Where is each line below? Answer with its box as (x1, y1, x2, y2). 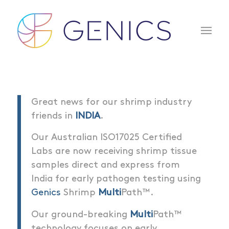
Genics (31, 188, 61, 197)
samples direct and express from (31, 161, 180, 170)
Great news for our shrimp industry (31, 97, 192, 106)
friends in (31, 111, 75, 120)
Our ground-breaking (31, 210, 130, 219)
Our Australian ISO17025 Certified (31, 133, 182, 142)
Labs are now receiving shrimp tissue (31, 147, 197, 156)
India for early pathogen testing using (31, 174, 201, 184)
